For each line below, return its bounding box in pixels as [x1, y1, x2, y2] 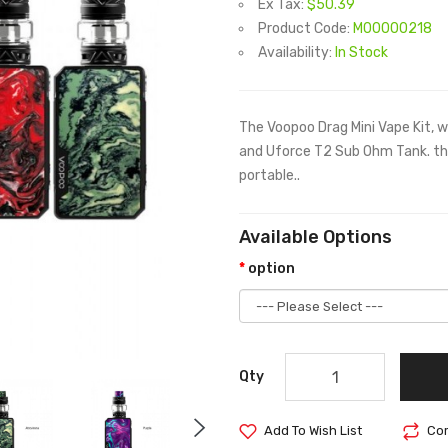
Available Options [239, 226, 392, 248]
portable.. [239, 167, 300, 184]
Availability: [258, 44, 335, 61]
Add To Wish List [264, 423, 362, 438]
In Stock [335, 44, 388, 61]
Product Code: [258, 20, 353, 37]
